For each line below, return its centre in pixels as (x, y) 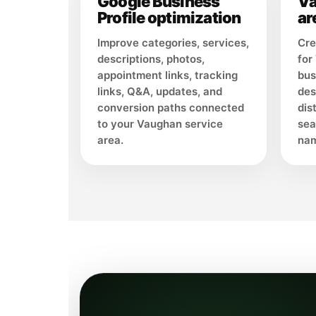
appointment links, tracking (168, 75)
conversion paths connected (171, 108)
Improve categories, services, (173, 43)
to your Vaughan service (160, 124)
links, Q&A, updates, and (160, 92)
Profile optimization (169, 18)
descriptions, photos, (151, 59)
